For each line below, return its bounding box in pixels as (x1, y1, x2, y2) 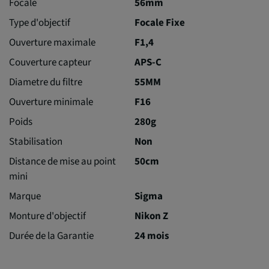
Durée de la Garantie (9, 228, 94, 243)
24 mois (134, 228, 169, 243)
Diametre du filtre (9, 74, 82, 89)
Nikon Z (134, 208, 168, 223)
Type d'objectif (9, 15, 70, 30)
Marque (9, 189, 41, 204)
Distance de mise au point (9, 154, 116, 169)
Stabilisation (9, 134, 62, 149)
